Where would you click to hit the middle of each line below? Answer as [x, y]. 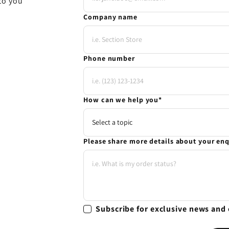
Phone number [109, 59]
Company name [110, 17]
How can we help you [121, 100]
